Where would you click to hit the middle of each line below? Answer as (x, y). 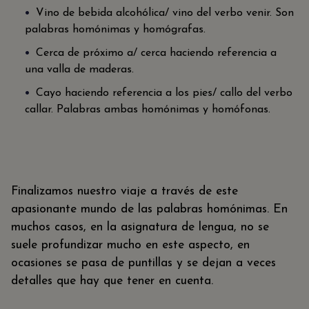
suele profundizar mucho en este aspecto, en (130, 245)
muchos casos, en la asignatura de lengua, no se (140, 227)
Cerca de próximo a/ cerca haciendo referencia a (156, 53)
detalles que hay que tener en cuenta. (112, 281)
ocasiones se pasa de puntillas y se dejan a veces (143, 263)
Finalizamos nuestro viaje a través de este (124, 191)
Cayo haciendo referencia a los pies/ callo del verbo (164, 93)
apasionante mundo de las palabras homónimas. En (149, 209)
